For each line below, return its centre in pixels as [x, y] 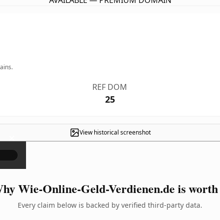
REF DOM [110, 87]
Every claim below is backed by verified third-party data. [110, 205]
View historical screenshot [115, 132]
